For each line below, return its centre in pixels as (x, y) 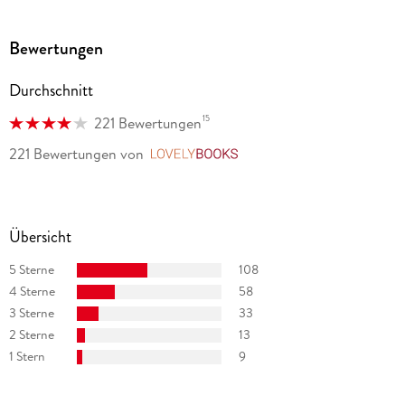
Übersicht (40, 236)
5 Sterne (31, 270)
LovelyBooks (284, 155)
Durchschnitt (51, 91)
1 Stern (27, 357)
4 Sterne (32, 292)
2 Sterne (31, 335)
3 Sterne (31, 313)
